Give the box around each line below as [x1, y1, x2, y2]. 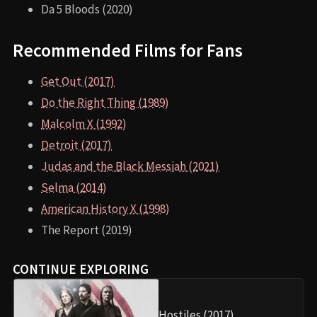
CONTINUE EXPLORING [13, 260, 149, 278]
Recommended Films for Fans [13, 39, 243, 62]
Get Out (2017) [41, 74, 115, 90]
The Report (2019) [41, 222, 132, 238]
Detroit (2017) [41, 137, 112, 154]
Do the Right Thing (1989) [41, 95, 169, 111]
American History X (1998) [41, 201, 170, 217]
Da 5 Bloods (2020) [41, 1, 133, 18]
